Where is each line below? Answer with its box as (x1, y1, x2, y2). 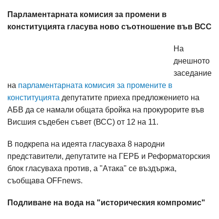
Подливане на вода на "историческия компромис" (7, 198, 205, 207)
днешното (174, 57, 210, 65)
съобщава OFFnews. (7, 176, 83, 185)
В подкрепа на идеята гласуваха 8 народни (7, 140, 165, 148)
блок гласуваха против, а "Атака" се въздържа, (7, 164, 176, 173)
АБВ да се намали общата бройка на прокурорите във (7, 106, 204, 114)
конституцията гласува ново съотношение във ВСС (7, 22, 212, 31)
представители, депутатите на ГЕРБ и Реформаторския (7, 152, 210, 160)
